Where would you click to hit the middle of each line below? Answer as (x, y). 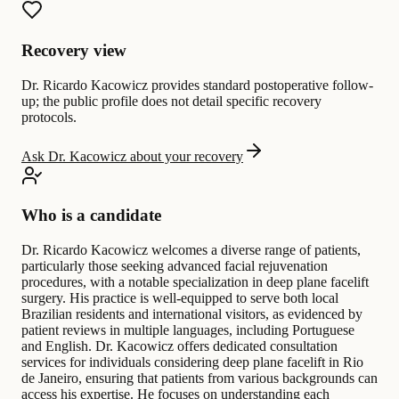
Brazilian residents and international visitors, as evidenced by (192, 314)
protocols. (49, 117)
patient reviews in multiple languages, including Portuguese (188, 330)
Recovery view (74, 51)
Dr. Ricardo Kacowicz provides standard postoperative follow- (197, 85)
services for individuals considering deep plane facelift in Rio (192, 362)
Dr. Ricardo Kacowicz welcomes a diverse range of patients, (191, 250)
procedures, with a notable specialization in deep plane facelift (195, 282)
